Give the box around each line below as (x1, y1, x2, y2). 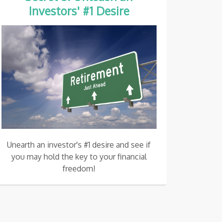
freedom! (62, 163, 96, 173)
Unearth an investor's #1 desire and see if (7, 139, 151, 150)
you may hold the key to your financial (11, 151, 147, 162)
